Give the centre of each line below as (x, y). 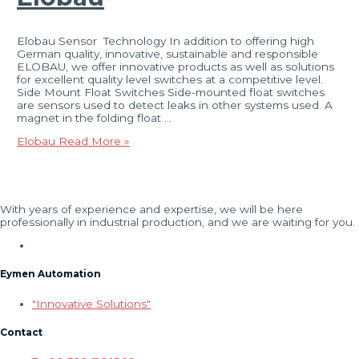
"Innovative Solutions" (91, 303)
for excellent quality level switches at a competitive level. (170, 79)
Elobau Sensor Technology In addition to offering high (166, 40)
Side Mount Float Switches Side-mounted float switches (171, 92)
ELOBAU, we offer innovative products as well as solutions (176, 66)
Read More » (93, 141)
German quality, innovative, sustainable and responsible (168, 53)
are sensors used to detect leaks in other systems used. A (175, 105)
